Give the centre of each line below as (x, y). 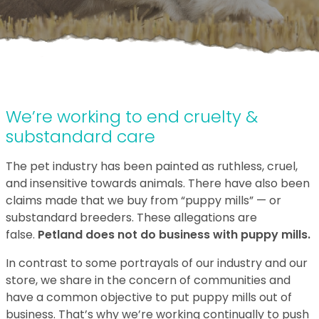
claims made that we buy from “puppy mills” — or (143, 200)
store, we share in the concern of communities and (148, 280)
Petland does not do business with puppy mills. (174, 235)
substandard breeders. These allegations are (131, 218)
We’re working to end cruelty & (132, 116)
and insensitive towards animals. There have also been (158, 183)
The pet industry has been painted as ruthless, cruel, (152, 166)
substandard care (80, 136)
